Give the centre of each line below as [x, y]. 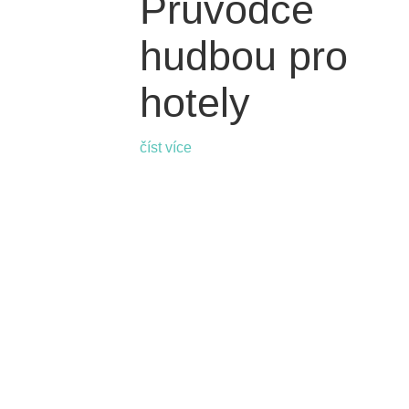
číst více [166, 148]
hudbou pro [244, 57]
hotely [195, 103]
